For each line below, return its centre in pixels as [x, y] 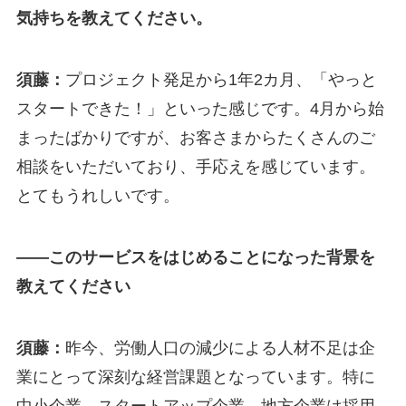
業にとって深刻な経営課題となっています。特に [195, 377]
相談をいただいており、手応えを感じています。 [195, 166]
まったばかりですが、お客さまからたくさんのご [195, 137]
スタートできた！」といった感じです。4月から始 [200, 108]
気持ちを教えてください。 [114, 19]
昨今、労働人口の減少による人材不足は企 [220, 348]
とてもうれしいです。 [97, 195]
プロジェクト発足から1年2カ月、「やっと [221, 79]
